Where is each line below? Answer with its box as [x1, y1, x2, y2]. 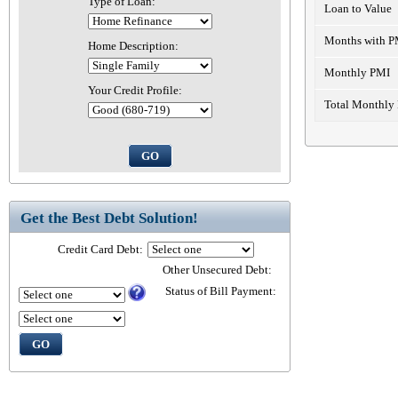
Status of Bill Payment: [165, 285, 276, 298]
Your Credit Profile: [87, 84, 182, 97]
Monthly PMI [324, 67, 390, 79]
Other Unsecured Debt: [163, 264, 272, 276]
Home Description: [87, 40, 179, 52]
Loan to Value [324, 3, 392, 15]
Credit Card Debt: [58, 243, 143, 256]
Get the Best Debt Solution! [20, 210, 198, 227]
